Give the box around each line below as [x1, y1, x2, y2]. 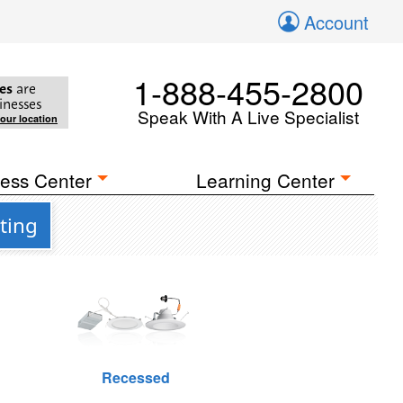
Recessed [101, 367, 170, 388]
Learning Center [196, 166, 336, 193]
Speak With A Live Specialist [138, 104, 359, 129]
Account [304, 9, 369, 35]
